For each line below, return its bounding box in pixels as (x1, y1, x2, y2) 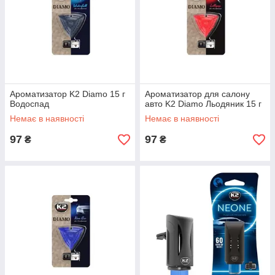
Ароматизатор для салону (145, 89, 250, 99)
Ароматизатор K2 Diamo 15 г (10, 89, 125, 99)
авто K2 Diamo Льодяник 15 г (145, 99, 261, 109)
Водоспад (10, 99, 49, 109)
